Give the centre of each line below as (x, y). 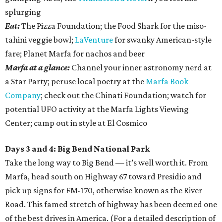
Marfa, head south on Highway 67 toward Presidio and (103, 177)
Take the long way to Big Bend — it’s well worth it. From (107, 163)
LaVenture (94, 40)
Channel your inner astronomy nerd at (141, 68)
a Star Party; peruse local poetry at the (75, 82)
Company (23, 95)
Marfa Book (167, 82)
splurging (23, 12)
